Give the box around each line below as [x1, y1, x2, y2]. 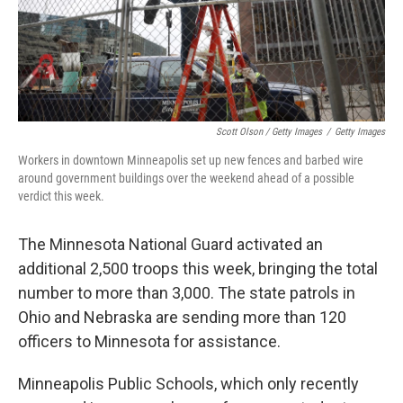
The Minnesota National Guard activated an [18, 235, 323, 254]
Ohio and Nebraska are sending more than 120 [18, 308, 346, 327]
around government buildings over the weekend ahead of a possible [18, 171, 354, 185]
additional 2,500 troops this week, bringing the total [18, 259, 378, 278]
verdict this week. [18, 189, 104, 203]
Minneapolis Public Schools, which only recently [18, 374, 359, 393]
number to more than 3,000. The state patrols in [18, 283, 355, 302]
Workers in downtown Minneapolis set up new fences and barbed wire [18, 153, 363, 167]
